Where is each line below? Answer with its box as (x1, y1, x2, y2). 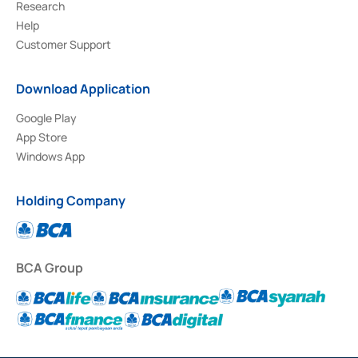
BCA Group (16, 258, 83, 276)
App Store (16, 129, 67, 145)
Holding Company (16, 191, 125, 209)
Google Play (16, 109, 77, 125)
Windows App (16, 148, 85, 164)
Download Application (16, 79, 150, 97)
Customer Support (16, 36, 111, 52)
